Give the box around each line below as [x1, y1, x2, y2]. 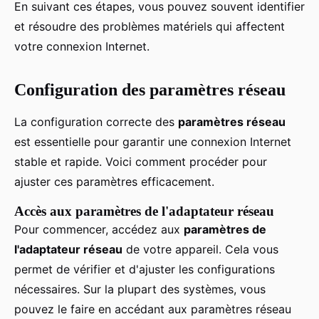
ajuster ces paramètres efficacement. [14, 174, 214, 189]
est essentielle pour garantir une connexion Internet [14, 135, 291, 150]
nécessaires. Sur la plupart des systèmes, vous [14, 282, 266, 297]
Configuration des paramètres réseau [14, 80, 286, 100]
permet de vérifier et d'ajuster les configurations [14, 262, 275, 277]
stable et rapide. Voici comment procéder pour [14, 155, 267, 169]
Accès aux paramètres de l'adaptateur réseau [14, 204, 274, 219]
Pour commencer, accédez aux [14, 222, 184, 237]
